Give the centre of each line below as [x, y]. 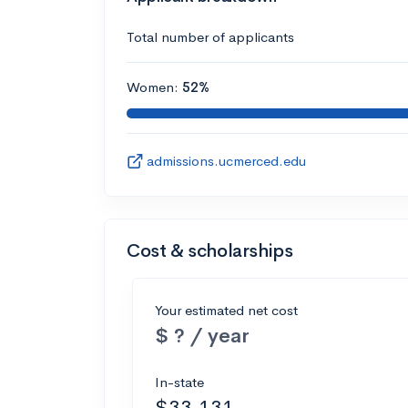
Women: [154, 87]
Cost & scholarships [210, 250]
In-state [179, 382]
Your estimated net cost [226, 310]
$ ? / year [202, 335]
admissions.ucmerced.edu [226, 160]
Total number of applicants [210, 36]
